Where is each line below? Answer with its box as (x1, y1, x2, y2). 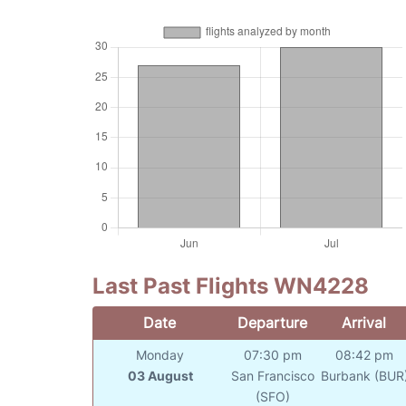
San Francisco (230, 368, 314, 384)
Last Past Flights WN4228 (92, 273, 369, 300)
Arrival (342, 314, 387, 333)
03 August (127, 368, 193, 384)
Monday (136, 347, 185, 363)
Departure (237, 314, 307, 333)
